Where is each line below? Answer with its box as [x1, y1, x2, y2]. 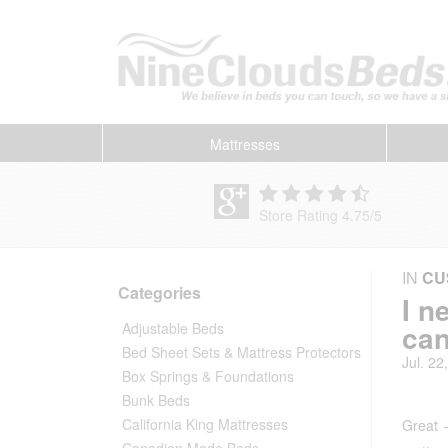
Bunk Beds [122, 389, 190, 410]
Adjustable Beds [122, 317, 224, 338]
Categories [118, 280, 201, 304]
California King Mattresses [122, 413, 288, 434]
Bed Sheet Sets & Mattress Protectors [122, 341, 361, 362]
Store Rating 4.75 [259, 204, 370, 225]
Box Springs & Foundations [122, 365, 294, 386]
